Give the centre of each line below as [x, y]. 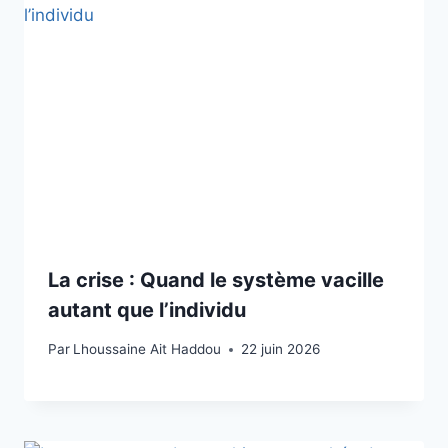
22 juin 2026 [281, 349]
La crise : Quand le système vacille [216, 280]
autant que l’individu [147, 310]
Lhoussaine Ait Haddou [147, 349]
